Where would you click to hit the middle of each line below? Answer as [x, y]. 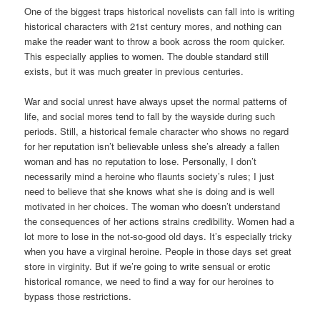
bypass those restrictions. [78, 296]
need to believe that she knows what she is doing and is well [150, 191]
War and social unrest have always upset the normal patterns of [156, 101]
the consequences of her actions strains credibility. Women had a [160, 221]
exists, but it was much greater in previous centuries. [134, 71]
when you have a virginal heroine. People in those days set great [158, 251]
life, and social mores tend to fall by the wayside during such [150, 116]
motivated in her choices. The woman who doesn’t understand [152, 206]
